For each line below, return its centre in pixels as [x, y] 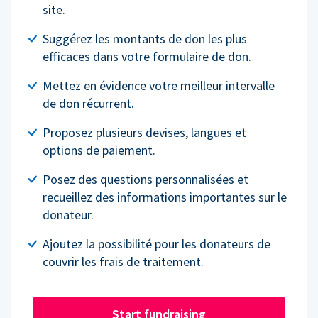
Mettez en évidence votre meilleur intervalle [159, 86]
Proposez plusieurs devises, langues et [144, 133]
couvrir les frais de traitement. [123, 262]
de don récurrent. [88, 104]
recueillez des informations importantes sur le [165, 197]
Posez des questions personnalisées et [146, 180]
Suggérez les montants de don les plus [145, 39]
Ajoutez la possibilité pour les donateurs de [157, 244]
